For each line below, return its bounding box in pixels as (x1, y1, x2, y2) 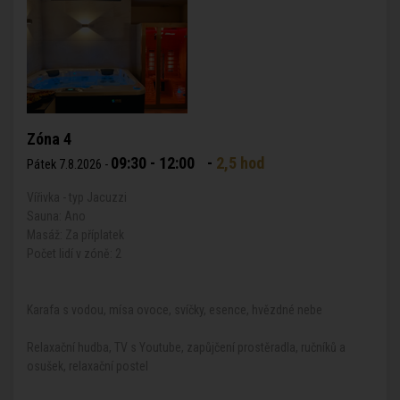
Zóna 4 (27, 129, 71, 148)
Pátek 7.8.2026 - (27, 157, 111, 172)
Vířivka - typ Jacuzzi (27, 190, 127, 204)
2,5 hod (216, 154, 264, 172)
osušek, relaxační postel (27, 359, 148, 373)
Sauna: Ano (27, 209, 86, 223)
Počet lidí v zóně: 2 (27, 246, 121, 261)
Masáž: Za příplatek (27, 228, 124, 242)
